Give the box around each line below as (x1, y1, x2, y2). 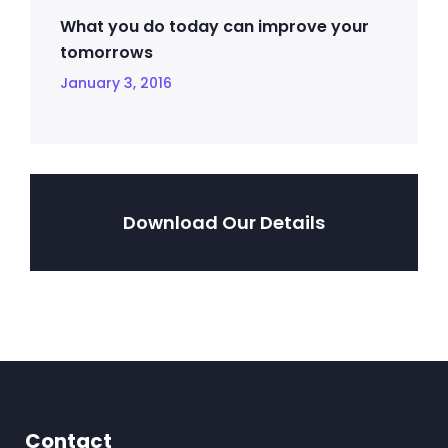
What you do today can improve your (60, 15, 369, 38)
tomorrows (60, 41, 153, 64)
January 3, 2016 (60, 73, 172, 93)
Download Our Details (123, 210, 325, 235)
